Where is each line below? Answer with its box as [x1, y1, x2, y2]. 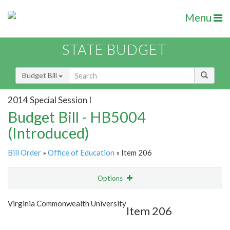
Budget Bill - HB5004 [8, 108, 146, 126]
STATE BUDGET [62, 41, 166, 59]
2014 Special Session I [8, 94, 91, 105]
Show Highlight [60, 195, 107, 203]
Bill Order [8, 148, 41, 158]
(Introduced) [8, 124, 89, 142]
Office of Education [48, 148, 114, 158]
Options [98, 174, 124, 183]
